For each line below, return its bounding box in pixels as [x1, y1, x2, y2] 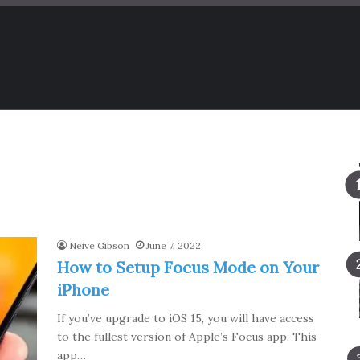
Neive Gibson [68, 239, 129, 252]
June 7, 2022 [145, 239, 201, 252]
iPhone [56, 280, 109, 300]
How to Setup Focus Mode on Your [56, 257, 319, 277]
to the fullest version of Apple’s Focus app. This [56, 329, 317, 344]
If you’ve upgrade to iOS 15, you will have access [56, 311, 314, 325]
